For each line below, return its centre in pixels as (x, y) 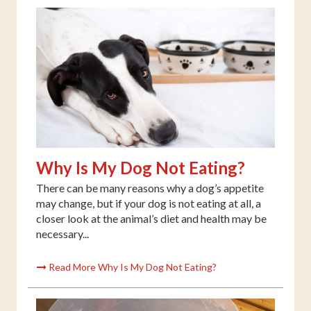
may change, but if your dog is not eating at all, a (149, 203)
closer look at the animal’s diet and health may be (151, 219)
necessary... (62, 234)
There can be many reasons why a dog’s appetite (150, 188)
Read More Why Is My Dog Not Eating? (132, 267)
